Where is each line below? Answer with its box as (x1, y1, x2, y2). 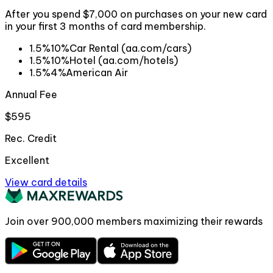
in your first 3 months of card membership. (5, 20, 206, 33)
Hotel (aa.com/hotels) (69, 54, 178, 67)
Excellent (5, 154, 49, 167)
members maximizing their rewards (94, 215, 263, 228)
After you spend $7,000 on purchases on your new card (5, 8, 267, 21)
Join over (5, 215, 51, 228)
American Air (66, 66, 128, 79)
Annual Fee (5, 88, 57, 101)
